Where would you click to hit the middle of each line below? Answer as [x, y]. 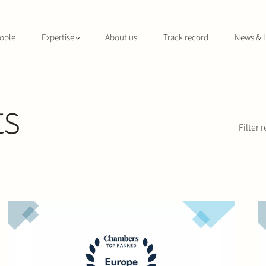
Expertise [58, 38]
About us [121, 38]
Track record [186, 38]
